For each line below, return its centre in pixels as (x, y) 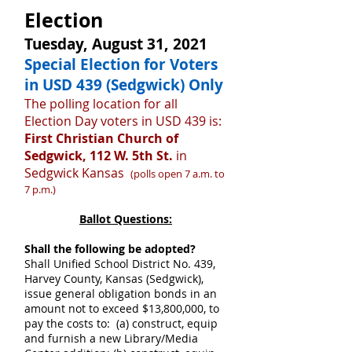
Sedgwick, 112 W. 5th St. (99, 156)
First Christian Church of (101, 138)
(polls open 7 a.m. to (178, 174)
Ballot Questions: (126, 219)
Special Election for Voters (121, 64)
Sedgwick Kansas (74, 173)
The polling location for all (101, 104)
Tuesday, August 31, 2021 (116, 44)
